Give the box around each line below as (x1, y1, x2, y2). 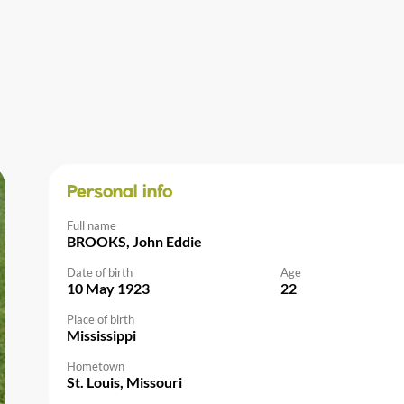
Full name (67, 217, 116, 233)
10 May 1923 (67, 279, 150, 297)
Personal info (67, 183, 172, 202)
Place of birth (67, 311, 134, 326)
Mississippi (67, 326, 136, 344)
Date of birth (67, 264, 133, 280)
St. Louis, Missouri (67, 372, 182, 390)
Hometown (67, 358, 124, 373)
